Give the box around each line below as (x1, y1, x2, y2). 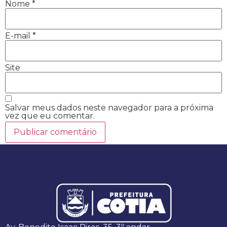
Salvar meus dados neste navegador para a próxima (5, 103, 213, 112)
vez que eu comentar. (5, 111, 95, 121)
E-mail (5, 30, 32, 41)
